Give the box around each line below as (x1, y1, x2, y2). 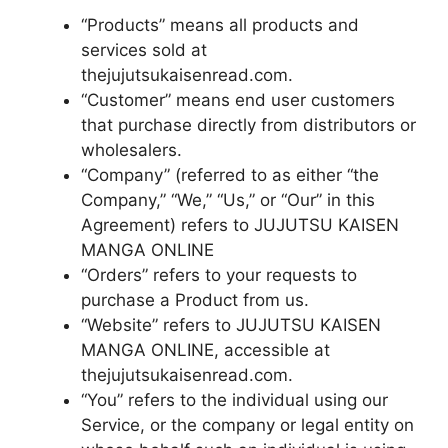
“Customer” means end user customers (81, 90, 395, 110)
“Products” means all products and (81, 15, 359, 35)
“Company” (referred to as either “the (81, 165, 379, 185)
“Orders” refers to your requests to (81, 265, 357, 285)
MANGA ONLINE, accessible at (81, 340, 330, 360)
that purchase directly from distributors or (81, 115, 416, 135)
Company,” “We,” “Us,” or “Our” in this (81, 190, 375, 210)
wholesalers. (81, 140, 182, 160)
